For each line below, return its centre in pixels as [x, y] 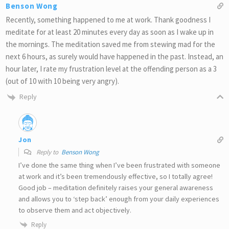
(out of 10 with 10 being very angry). [62, 81]
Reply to [48, 152]
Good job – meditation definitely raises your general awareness [116, 187]
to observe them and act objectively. [75, 210]
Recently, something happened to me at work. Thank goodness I [108, 19]
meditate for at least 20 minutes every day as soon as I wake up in [110, 32]
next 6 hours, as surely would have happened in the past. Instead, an [114, 56]
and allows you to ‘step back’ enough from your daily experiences [119, 199]
